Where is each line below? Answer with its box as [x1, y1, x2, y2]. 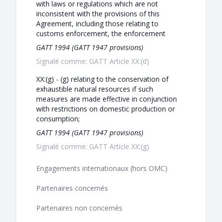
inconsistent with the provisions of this [36, 9, 160, 19]
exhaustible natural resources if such [36, 84, 153, 94]
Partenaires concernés [36, 183, 108, 193]
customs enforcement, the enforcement [36, 29, 166, 39]
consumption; [36, 114, 80, 124]
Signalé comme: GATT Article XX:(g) [36, 142, 149, 152]
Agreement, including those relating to [36, 19, 159, 29]
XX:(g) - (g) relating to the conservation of [36, 74, 168, 84]
